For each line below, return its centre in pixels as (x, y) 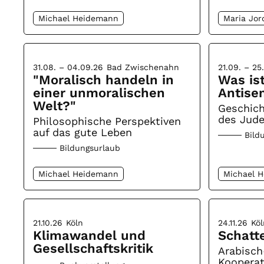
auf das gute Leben (83, 132)
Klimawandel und (90, 235)
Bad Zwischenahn (143, 67)
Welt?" (55, 105)
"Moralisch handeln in (104, 80)
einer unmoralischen (99, 93)
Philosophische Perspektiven (107, 121)
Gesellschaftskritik (93, 248)
